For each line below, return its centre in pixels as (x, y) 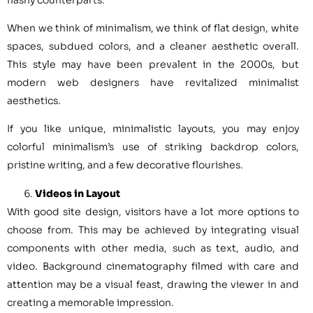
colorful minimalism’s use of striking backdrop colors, (153, 147)
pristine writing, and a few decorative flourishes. (125, 165)
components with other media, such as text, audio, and (153, 248)
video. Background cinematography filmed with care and (153, 266)
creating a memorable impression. (90, 302)
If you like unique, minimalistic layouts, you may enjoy (153, 129)
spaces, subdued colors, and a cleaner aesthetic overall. (153, 46)
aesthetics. (34, 101)
